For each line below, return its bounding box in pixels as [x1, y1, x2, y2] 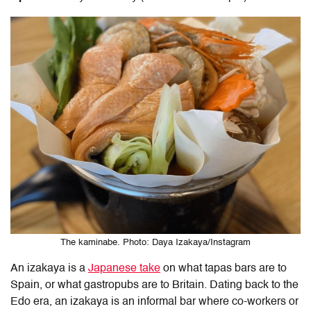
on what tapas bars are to [160, 262, 287, 274]
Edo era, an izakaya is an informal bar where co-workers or [10, 296, 299, 308]
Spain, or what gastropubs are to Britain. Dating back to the [10, 279, 299, 291]
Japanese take [88, 262, 160, 274]
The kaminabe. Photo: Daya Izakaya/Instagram [60, 237, 251, 247]
